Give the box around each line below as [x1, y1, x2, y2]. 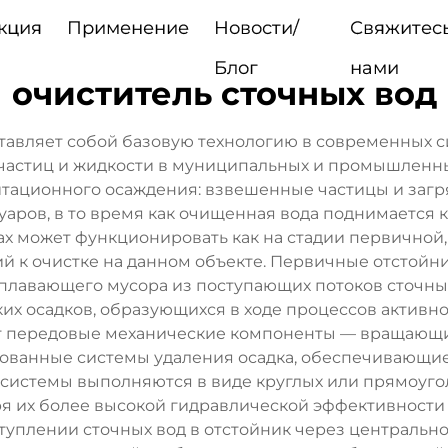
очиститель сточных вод [11, 74, 437, 113]
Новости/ [213, 17, 299, 39]
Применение [66, 17, 189, 39]
